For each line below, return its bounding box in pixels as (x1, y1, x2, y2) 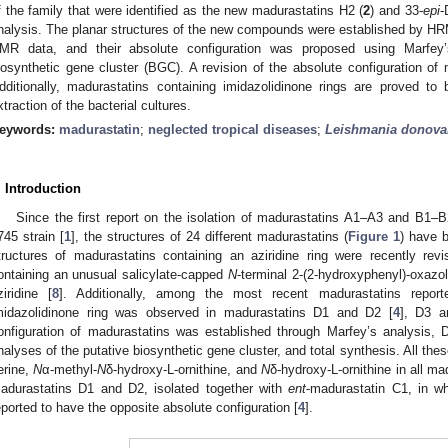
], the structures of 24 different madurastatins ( (71, 228, 348, 244)
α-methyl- (42, 361, 98, 377)
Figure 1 (348, 228, 400, 244)
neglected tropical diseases (148, 121, 317, 137)
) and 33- (370, 2, 423, 18)
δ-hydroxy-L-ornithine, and (106, 361, 262, 377)
